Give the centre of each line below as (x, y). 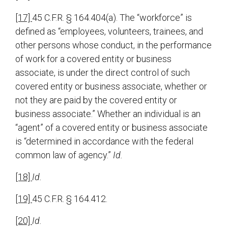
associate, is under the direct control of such (103, 73)
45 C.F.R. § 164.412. (70, 199)
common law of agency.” (64, 155)
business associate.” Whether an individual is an (108, 114)
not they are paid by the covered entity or (96, 100)
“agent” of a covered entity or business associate (111, 128)
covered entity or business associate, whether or (111, 87)
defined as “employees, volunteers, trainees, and (109, 32)
